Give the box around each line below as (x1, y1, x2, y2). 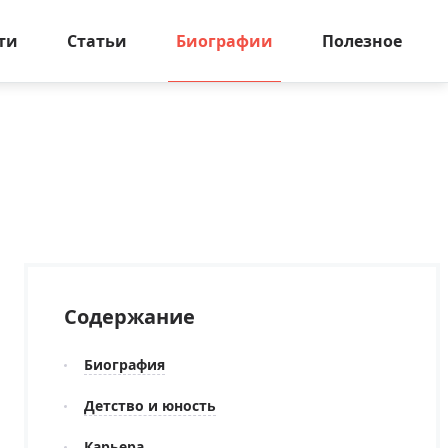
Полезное (322, 30, 402, 52)
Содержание (64, 303, 195, 330)
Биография (84, 355, 165, 374)
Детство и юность (84, 396, 216, 415)
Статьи (67, 30, 127, 52)
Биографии (176, 30, 273, 52)
